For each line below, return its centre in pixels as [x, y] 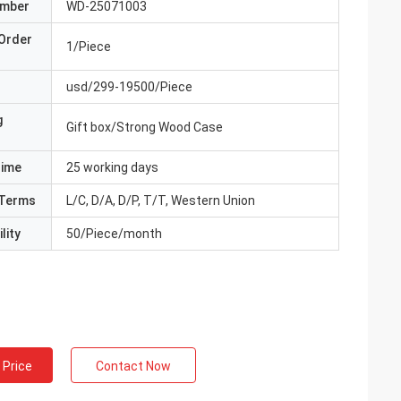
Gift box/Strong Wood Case [145, 127]
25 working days [112, 167]
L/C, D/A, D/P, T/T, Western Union [161, 200]
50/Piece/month [114, 234]
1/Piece [89, 47]
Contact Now [133, 366]
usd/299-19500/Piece [129, 87]
